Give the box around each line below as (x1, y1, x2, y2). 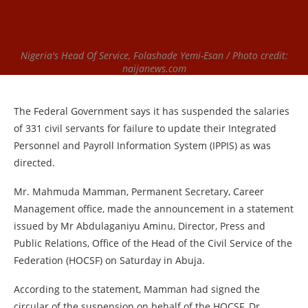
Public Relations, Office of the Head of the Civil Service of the (14, 236, 292, 250)
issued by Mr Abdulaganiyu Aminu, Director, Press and (14, 219, 265, 232)
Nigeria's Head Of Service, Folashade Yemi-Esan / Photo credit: (20, 49, 288, 62)
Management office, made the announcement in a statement (14, 202, 294, 215)
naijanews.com (122, 62, 186, 75)
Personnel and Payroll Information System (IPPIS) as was (14, 139, 271, 152)
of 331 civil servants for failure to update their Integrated (14, 122, 276, 135)
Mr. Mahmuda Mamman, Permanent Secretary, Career (14, 185, 264, 198)
